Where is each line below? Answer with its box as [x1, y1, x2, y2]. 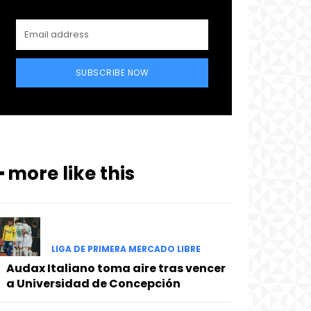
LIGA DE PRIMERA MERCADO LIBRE [51, 242, 201, 255]
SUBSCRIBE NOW [75, 67, 149, 79]
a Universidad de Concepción [6, 275, 180, 292]
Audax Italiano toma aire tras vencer [6, 260, 226, 276]
